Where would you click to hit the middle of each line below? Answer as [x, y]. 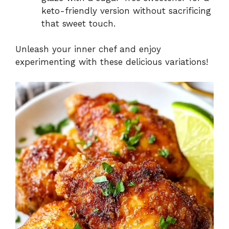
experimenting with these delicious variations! [112, 62]
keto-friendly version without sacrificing [126, 10]
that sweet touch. [78, 23]
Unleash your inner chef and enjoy [88, 49]
